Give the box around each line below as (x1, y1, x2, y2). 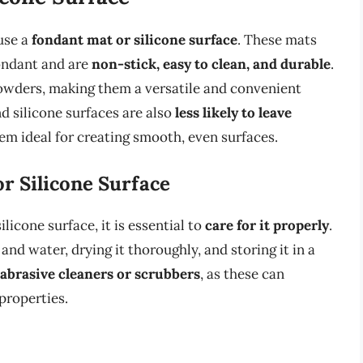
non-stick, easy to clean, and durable (92, 55, 331, 74)
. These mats (237, 31, 317, 49)
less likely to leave (175, 104, 292, 122)
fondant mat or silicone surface (32, 31, 237, 49)
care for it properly (205, 216, 329, 234)
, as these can (200, 264, 284, 283)
